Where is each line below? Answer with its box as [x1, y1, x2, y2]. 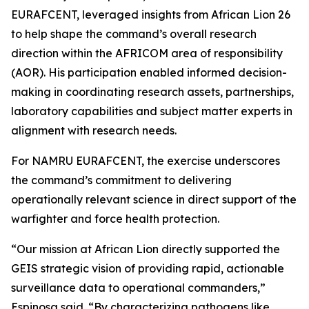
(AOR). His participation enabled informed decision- [11, 66, 287, 79]
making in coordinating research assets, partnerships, [11, 85, 294, 99]
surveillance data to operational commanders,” [11, 281, 266, 295]
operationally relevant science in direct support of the [11, 192, 297, 206]
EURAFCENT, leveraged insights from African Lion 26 [11, 8, 290, 21]
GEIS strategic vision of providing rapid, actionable [11, 261, 284, 275]
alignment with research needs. [11, 123, 177, 137]
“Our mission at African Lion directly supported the [11, 242, 280, 256]
